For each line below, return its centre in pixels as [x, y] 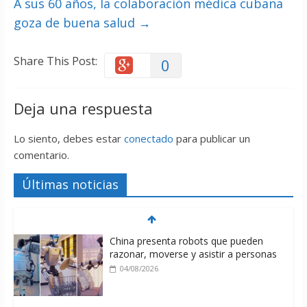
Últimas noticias [70, 185]
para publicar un [211, 139]
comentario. [41, 155]
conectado [148, 139]
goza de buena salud [76, 23]
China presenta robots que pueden [186, 241]
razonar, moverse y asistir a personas [193, 254]
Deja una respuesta [83, 109]
